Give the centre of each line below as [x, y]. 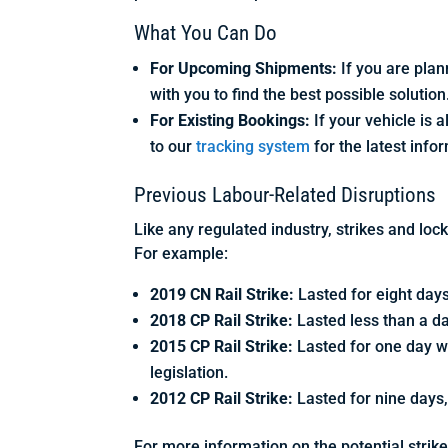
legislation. [189, 373]
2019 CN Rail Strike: [222, 295]
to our [173, 147]
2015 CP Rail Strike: [222, 347]
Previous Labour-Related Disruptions [285, 195]
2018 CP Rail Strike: [222, 321]
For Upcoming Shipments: [244, 69]
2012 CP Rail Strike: [222, 399]
